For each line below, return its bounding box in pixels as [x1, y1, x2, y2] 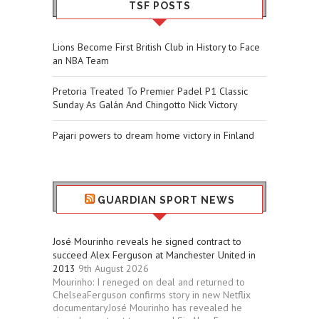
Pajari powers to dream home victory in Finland [53, 128, 254, 142]
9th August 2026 [78, 261, 149, 275]
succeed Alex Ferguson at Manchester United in [53, 248, 256, 261]
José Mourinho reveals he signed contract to [53, 234, 241, 248]
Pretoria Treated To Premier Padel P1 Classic [53, 84, 248, 98]
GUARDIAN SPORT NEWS [97, 194, 235, 206]
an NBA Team [53, 53, 109, 67]
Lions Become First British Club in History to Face [53, 40, 260, 53]
